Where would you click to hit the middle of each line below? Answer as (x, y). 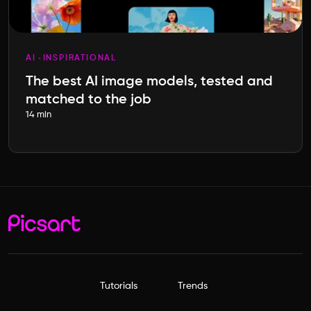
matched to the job (89, 100)
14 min (39, 115)
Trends (193, 286)
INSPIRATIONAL (80, 59)
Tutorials (118, 286)
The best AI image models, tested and (149, 82)
